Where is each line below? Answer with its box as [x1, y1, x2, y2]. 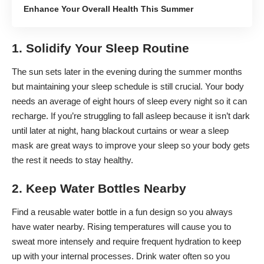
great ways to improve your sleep [51, 140, 179, 150]
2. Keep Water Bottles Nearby [12, 181, 186, 196]
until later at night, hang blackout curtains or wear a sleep [12, 125, 229, 136]
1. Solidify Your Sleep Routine [12, 41, 189, 55]
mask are [12, 140, 51, 150]
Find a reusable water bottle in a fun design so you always [12, 206, 233, 217]
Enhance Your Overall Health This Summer [24, 4, 193, 14]
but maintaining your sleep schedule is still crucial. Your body [12, 81, 244, 91]
